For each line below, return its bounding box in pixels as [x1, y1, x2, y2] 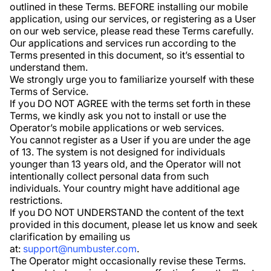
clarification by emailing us [10, 230, 130, 243]
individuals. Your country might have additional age [10, 182, 240, 194]
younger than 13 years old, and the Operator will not [10, 158, 241, 170]
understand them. [10, 61, 88, 73]
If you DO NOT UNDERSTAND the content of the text [10, 206, 244, 218]
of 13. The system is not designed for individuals [10, 146, 225, 158]
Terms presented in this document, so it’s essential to [10, 49, 245, 61]
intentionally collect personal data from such [10, 170, 209, 182]
